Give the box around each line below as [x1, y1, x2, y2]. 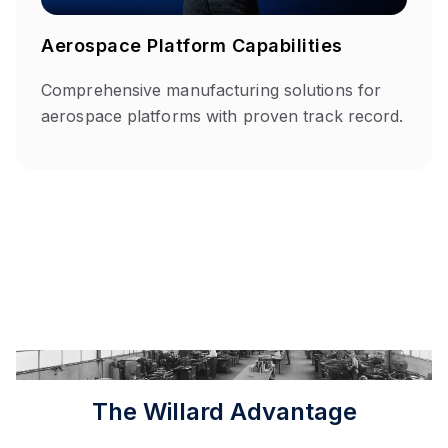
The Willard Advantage [91, 397, 357, 427]
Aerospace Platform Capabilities [41, 35, 343, 57]
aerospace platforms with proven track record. [41, 106, 404, 127]
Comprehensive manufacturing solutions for [41, 80, 382, 101]
